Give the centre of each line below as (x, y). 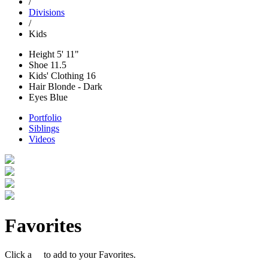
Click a (22, 255)
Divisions (47, 12)
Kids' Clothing (56, 75)
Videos (42, 139)
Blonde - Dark (74, 86)
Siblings (44, 128)
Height (42, 54)
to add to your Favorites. (87, 255)
